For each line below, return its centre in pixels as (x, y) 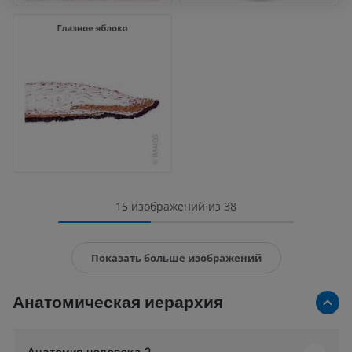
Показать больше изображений (176, 257)
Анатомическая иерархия (118, 302)
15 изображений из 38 (176, 206)
